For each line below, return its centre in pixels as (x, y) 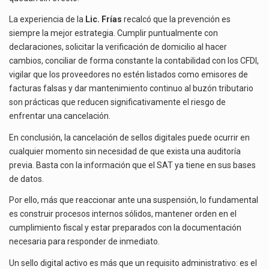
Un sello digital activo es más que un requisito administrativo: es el (133, 263)
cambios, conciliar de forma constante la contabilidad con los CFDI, (134, 61)
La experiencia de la (47, 20)
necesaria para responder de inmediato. (84, 242)
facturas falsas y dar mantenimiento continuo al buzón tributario (131, 89)
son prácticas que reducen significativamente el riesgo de (117, 102)
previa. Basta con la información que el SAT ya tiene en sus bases (132, 165)
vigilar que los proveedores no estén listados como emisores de (128, 75)
